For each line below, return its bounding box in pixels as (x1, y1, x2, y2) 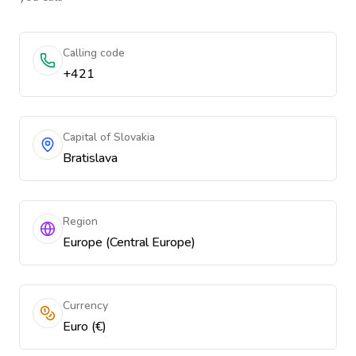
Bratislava (63, 149, 118, 167)
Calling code (63, 45, 125, 60)
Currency (63, 298, 108, 313)
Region (63, 214, 98, 229)
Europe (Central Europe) (63, 234, 195, 251)
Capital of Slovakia (63, 130, 155, 145)
